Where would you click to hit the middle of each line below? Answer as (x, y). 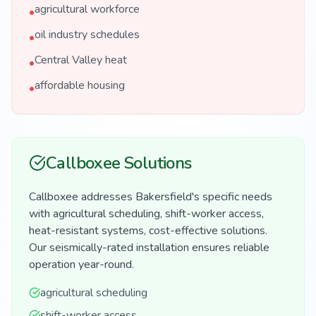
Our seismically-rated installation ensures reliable (149, 248)
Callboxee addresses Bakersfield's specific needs (151, 197)
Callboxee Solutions (119, 163)
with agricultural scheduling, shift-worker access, (146, 214)
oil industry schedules (87, 35)
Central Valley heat (81, 60)
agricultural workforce (87, 9)
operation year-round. (81, 265)
